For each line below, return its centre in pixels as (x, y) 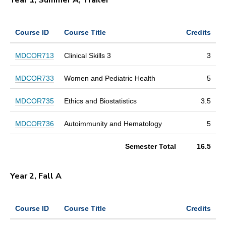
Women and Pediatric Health (110, 78)
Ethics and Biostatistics (100, 101)
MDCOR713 (35, 55)
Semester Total (151, 146)
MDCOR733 (35, 78)
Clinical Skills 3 (88, 55)
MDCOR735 (35, 101)
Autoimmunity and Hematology (113, 123)
